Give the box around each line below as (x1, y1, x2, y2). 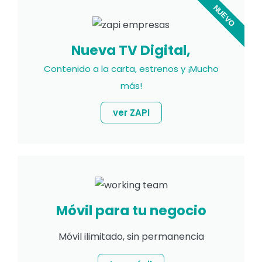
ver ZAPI (112, 106, 150, 119)
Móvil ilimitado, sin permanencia (58, 230, 204, 244)
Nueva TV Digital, (71, 41, 191, 60)
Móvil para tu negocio (56, 201, 206, 220)
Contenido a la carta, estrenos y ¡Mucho (43, 63, 219, 75)
